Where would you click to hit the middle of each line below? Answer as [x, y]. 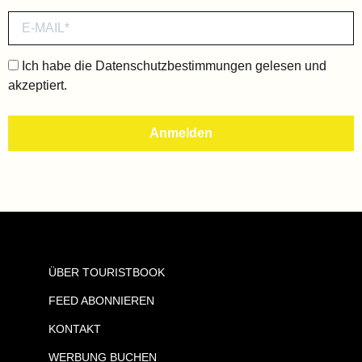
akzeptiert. [38, 86]
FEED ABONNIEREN [101, 300]
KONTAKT [75, 328]
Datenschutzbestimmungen [174, 66]
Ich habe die [57, 66]
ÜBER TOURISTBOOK [107, 272]
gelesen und [289, 66]
